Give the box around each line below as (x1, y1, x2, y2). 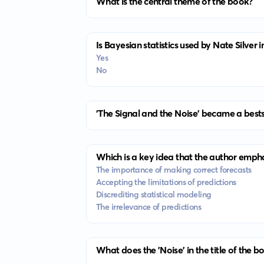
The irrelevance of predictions (95, 202, 202, 212)
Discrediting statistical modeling (95, 189, 212, 200)
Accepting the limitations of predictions (95, 177, 236, 187)
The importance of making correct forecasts (95, 164, 252, 175)
